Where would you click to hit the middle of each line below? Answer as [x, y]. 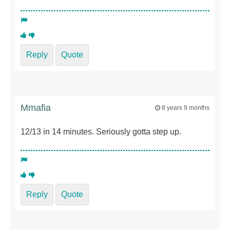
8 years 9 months [186, 108]
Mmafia [36, 108]
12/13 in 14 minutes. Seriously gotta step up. [101, 131]
